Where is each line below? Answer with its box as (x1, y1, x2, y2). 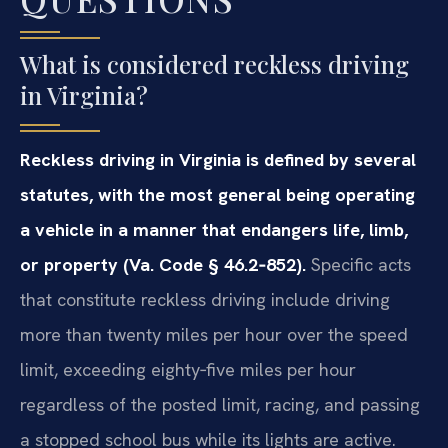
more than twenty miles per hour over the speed (20, 323, 408, 347)
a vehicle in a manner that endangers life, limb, (20, 218, 408, 242)
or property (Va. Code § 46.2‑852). (20, 253, 306, 277)
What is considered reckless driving (20, 48, 409, 81)
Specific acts (306, 253, 411, 277)
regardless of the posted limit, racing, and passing (20, 393, 420, 417)
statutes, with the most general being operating (20, 183, 415, 207)
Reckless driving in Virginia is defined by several (20, 148, 416, 172)
